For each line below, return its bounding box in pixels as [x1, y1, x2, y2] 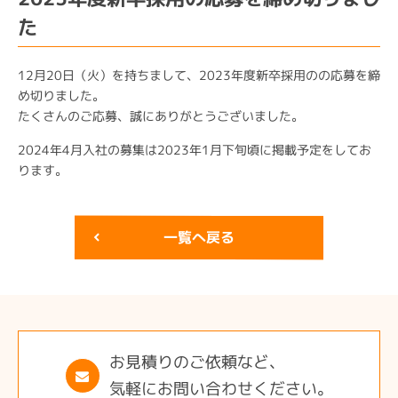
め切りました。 [17, 86, 106, 104]
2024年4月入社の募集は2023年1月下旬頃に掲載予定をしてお [18, 140, 372, 159]
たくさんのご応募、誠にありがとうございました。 [17, 107, 304, 125]
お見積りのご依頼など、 [109, 350, 286, 374]
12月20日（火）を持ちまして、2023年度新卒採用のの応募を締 [18, 66, 381, 84]
